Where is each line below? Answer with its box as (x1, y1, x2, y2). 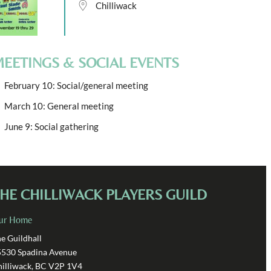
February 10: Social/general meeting (4, 79, 148, 91)
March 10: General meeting (4, 100, 114, 111)
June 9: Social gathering (4, 120, 99, 132)
